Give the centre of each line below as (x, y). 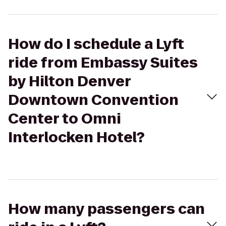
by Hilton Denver (69, 81)
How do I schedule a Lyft (96, 44)
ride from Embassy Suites (103, 63)
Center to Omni (65, 119)
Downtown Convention (93, 100)
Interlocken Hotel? (76, 137)
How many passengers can (106, 209)
